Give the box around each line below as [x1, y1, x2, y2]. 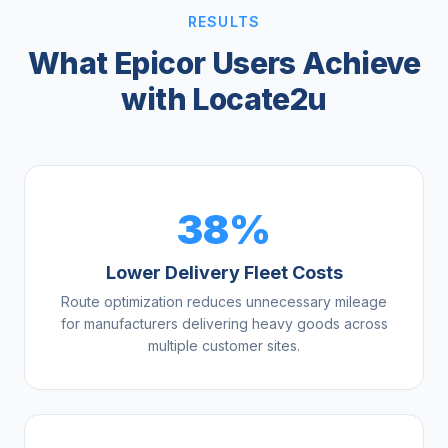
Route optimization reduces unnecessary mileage [61, 293, 387, 311]
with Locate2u [121, 81, 327, 118]
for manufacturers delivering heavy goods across [60, 315, 388, 333]
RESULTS [188, 13, 260, 31]
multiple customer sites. [148, 337, 300, 355]
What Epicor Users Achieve [28, 45, 420, 82]
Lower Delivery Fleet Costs [105, 262, 343, 284]
